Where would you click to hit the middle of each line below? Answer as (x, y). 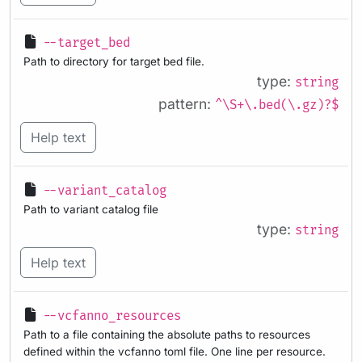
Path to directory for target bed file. (114, 62)
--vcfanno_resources (112, 316)
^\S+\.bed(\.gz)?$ (277, 106)
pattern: (187, 104)
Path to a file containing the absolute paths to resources (167, 334)
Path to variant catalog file (91, 209)
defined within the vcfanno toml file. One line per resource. (175, 351)
